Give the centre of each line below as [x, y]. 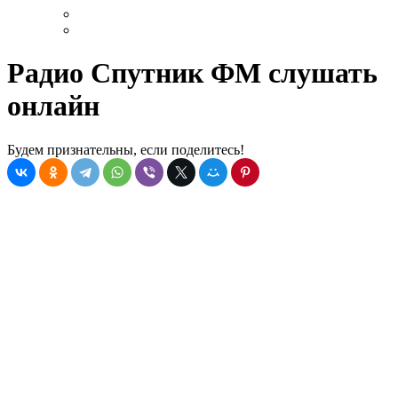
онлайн [53, 106]
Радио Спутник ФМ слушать [192, 73]
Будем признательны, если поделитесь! [126, 149]
